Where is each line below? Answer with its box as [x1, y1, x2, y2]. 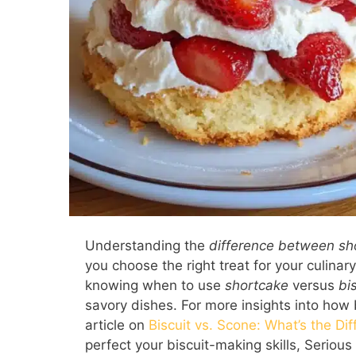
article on [85, 317, 149, 334]
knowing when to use [85, 277, 225, 294]
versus [288, 277, 339, 294]
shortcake [225, 277, 288, 294]
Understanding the [85, 238, 209, 254]
